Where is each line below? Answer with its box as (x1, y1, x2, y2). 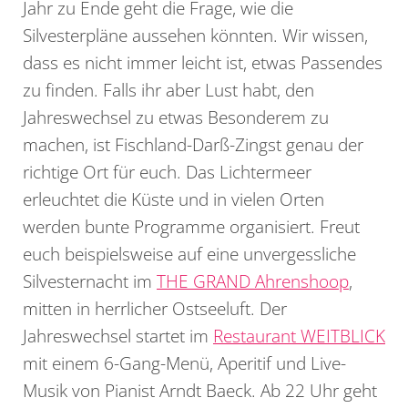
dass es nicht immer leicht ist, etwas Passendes (23, 50, 382, 76)
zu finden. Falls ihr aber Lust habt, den (23, 77, 314, 103)
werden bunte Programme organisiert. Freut (23, 214, 360, 240)
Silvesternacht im (23, 269, 157, 294)
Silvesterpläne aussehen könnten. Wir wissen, (23, 23, 368, 48)
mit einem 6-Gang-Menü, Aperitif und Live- (23, 351, 346, 376)
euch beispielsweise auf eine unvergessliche (23, 241, 356, 267)
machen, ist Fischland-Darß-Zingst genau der (23, 132, 363, 158)
